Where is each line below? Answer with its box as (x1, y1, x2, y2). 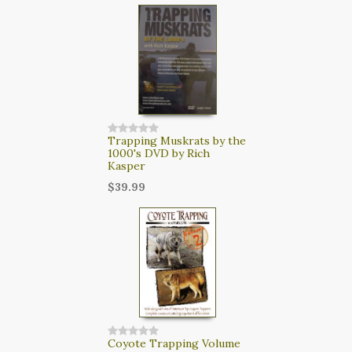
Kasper (107, 158, 145, 173)
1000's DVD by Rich (107, 145, 210, 160)
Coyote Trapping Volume (107, 335, 240, 350)
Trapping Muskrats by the (107, 133, 246, 148)
